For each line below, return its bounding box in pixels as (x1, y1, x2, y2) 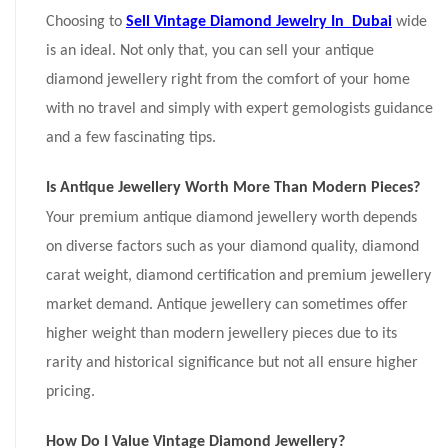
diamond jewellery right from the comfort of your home (46, 72, 410, 89)
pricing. (46, 384, 95, 401)
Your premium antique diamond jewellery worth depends (46, 210, 417, 227)
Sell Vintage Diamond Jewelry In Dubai (126, 14, 392, 31)
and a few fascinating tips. (46, 130, 216, 147)
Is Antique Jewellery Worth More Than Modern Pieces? (46, 180, 420, 197)
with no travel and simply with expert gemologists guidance (46, 101, 433, 118)
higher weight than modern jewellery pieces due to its (46, 326, 397, 343)
